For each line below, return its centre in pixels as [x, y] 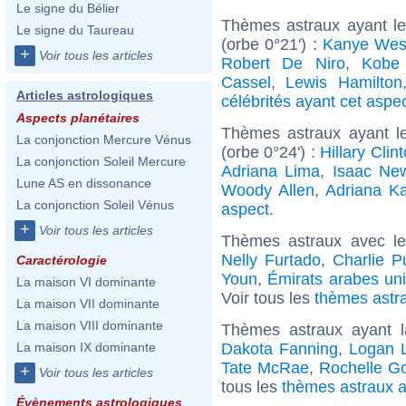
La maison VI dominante [86, 282]
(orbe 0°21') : [272, 44]
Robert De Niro [283, 63]
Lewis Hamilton [344, 82]
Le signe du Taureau [75, 30]
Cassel [246, 82]
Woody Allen [268, 190]
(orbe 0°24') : [271, 152]
